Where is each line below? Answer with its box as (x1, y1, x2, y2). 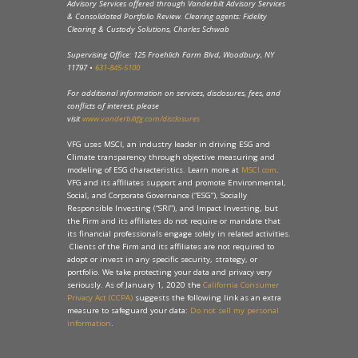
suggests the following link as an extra (133, 292, 281, 304)
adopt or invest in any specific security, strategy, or (67, 254, 257, 265)
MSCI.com (241, 165, 276, 176)
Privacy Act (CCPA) (67, 292, 133, 304)
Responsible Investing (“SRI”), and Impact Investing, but (67, 203, 278, 214)
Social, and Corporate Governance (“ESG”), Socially (67, 190, 247, 201)
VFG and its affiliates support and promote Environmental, (67, 177, 286, 189)
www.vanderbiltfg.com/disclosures (82, 113, 200, 125)
